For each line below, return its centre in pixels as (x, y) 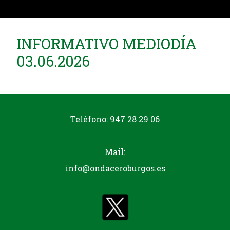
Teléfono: (90, 119)
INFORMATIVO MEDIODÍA (107, 44)
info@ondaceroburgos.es (115, 168)
